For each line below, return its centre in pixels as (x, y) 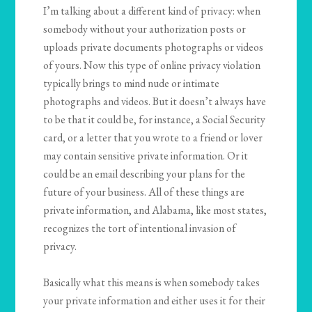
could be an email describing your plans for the (145, 174)
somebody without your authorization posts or (145, 29)
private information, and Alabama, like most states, (155, 210)
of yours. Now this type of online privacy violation (152, 65)
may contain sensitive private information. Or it (146, 156)
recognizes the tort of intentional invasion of (140, 228)
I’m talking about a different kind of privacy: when (152, 11)
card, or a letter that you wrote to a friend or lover (153, 138)
